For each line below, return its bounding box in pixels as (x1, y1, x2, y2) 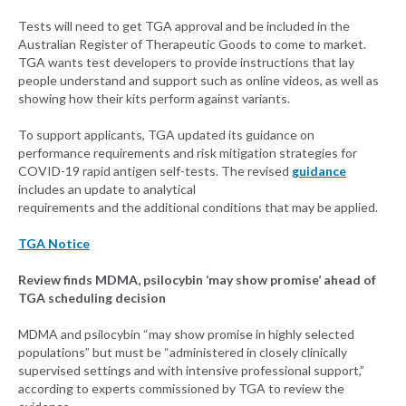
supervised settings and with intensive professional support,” (18, 362, 364, 379)
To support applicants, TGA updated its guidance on (18, 127, 314, 143)
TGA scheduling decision (18, 290, 166, 306)
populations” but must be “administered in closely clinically (18, 344, 347, 361)
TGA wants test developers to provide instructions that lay (18, 54, 354, 71)
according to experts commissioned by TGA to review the (18, 381, 344, 397)
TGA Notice (18, 236, 90, 252)
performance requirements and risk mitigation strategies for (18, 145, 357, 161)
